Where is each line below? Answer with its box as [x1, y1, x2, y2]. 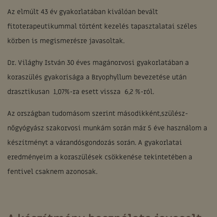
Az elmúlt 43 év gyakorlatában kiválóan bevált [7, 7, 158, 16]
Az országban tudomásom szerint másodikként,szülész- [7, 109, 188, 118]
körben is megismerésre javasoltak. [7, 36, 124, 46]
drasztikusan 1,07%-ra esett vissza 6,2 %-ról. [7, 87, 154, 96]
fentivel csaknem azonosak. [7, 167, 97, 176]
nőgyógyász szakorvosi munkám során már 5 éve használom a [7, 124, 207, 133]
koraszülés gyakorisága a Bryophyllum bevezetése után [7, 73, 186, 82]
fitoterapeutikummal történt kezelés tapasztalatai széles [7, 22, 197, 31]
